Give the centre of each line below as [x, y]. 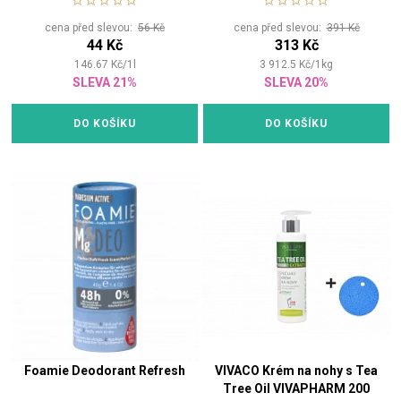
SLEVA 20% [296, 83]
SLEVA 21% [105, 83]
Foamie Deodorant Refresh [105, 371]
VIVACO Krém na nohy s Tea [296, 371]
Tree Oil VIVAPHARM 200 [296, 389]
